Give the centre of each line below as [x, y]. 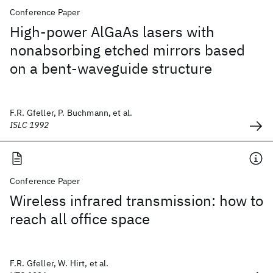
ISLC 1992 [30, 125]
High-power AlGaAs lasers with [112, 32]
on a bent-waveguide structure [111, 68]
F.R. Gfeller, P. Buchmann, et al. [71, 113]
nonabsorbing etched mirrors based [127, 50]
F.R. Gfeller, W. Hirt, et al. [59, 263]
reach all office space [80, 219]
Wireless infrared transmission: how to [136, 200]
